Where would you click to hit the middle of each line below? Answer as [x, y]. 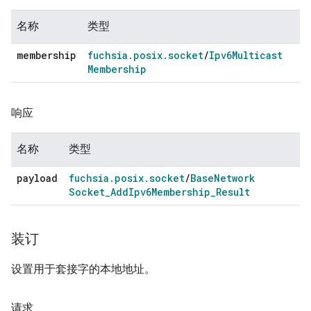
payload [37, 178]
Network [234, 178]
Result [233, 192]
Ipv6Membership [169, 192]
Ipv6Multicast [246, 55]
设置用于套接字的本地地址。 [83, 269]
